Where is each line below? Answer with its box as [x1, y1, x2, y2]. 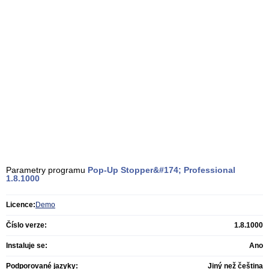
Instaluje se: [6, 241, 47, 250]
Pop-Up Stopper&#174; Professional [88, 165, 235, 175]
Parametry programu [6, 165, 88, 175]
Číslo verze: [6, 221, 47, 229]
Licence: [6, 201, 35, 209]
